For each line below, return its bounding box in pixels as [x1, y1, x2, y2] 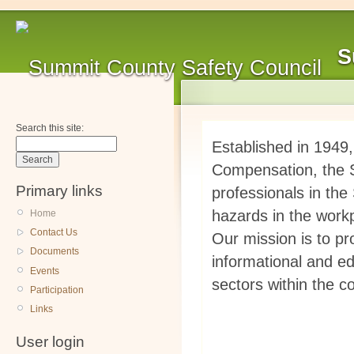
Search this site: [16, 122, 84, 134]
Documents [30, 246, 79, 258]
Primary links [16, 183, 103, 199]
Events [30, 265, 59, 277]
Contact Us [30, 227, 77, 239]
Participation [30, 284, 84, 296]
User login [16, 333, 85, 351]
